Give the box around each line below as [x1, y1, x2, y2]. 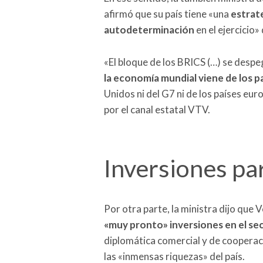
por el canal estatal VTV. [104, 103, 210, 116]
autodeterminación [104, 23, 194, 36]
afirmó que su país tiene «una [104, 7, 231, 20]
